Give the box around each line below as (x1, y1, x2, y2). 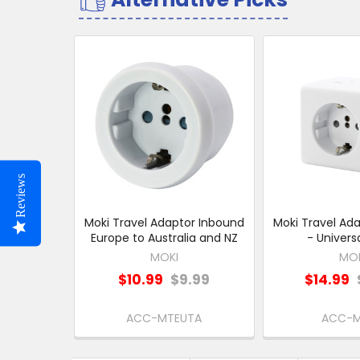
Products (69, 84, 165, 112)
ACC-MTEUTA (126, 310, 202, 327)
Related (69, 59, 151, 88)
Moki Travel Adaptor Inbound (84, 214, 244, 231)
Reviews (14, 173, 27, 218)
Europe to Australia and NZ (90, 229, 238, 246)
